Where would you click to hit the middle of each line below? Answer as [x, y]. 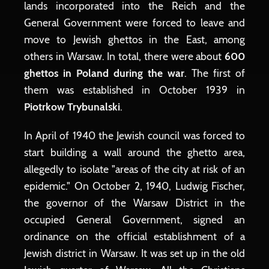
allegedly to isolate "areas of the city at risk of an [134, 169]
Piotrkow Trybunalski [72, 107]
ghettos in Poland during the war [104, 73]
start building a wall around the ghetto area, [134, 152]
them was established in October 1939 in [134, 90]
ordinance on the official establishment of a [134, 236]
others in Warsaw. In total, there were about [124, 56]
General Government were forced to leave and [134, 23]
